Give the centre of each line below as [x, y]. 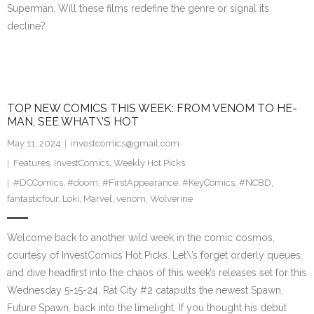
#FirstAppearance [140, 183]
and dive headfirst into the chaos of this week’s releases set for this [157, 273]
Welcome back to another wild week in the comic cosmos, [141, 238]
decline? [26, 26]
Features [32, 163]
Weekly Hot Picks [149, 163]
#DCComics [38, 183]
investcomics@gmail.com [125, 144]
